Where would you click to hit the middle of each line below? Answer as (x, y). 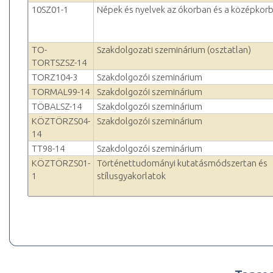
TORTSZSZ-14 (59, 63)
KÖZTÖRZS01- (61, 163)
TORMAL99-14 (61, 92)
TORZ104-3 (55, 77)
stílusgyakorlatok (131, 176)
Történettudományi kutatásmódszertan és (182, 163)
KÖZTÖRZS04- (61, 121)
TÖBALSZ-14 (57, 107)
